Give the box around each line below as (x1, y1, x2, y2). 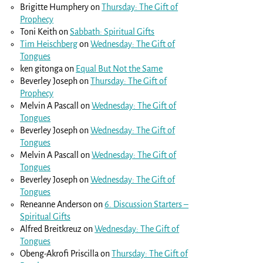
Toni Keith (20, 26, 58, 36)
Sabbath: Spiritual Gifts (70, 26, 155, 36)
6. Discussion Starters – (104, 199, 189, 209)
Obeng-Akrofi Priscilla (20, 248, 99, 258)
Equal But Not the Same (76, 63, 163, 73)
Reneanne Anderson (20, 199, 92, 209)
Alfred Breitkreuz (20, 224, 82, 234)
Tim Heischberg (20, 39, 78, 49)
